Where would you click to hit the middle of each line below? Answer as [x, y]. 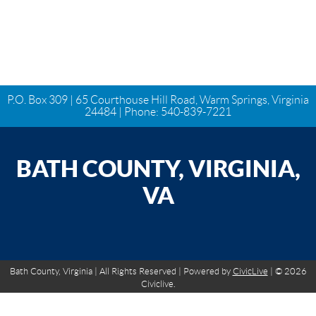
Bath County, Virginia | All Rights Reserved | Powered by [121, 271]
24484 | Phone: [123, 112]
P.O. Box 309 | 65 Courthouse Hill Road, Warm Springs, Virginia [158, 100]
